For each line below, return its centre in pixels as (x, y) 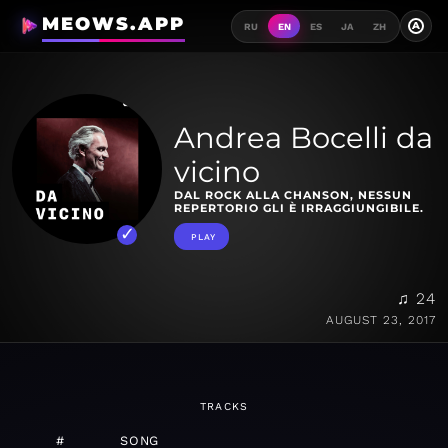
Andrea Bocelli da (303, 138)
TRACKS (224, 407)
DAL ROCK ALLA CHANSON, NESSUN (293, 195)
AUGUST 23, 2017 (381, 320)
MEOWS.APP (113, 24)
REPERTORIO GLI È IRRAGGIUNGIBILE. (299, 208)
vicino (217, 172)
